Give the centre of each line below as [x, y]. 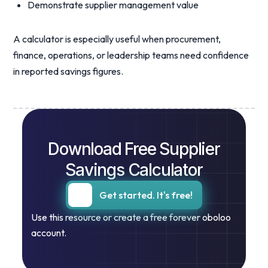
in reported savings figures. [68, 71]
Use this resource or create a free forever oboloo [131, 217]
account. [49, 233]
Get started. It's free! [146, 195]
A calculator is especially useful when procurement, [117, 39]
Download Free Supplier [134, 149]
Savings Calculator [134, 170]
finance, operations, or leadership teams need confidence [131, 55]
